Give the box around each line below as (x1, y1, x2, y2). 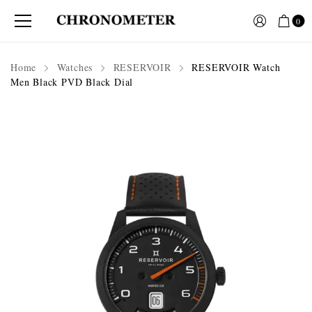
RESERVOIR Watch (188, 61, 281, 74)
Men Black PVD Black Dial (10, 75, 134, 88)
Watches (56, 61, 93, 74)
